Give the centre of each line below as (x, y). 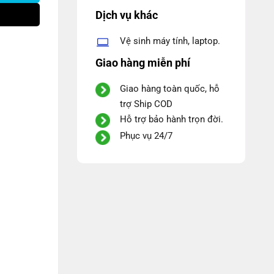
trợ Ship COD (146, 104)
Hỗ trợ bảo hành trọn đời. (172, 120)
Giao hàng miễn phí (143, 62)
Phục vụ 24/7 (146, 136)
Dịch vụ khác (127, 15)
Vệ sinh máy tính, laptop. (170, 41)
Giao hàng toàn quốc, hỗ (170, 89)
